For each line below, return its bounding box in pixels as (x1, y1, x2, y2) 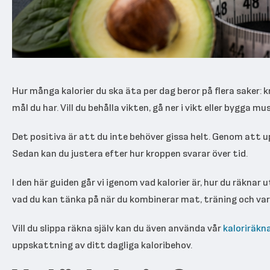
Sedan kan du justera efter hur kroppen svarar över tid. (12, 146, 248, 160)
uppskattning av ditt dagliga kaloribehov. (12, 237, 192, 252)
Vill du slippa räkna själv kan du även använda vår (12, 221, 223, 235)
